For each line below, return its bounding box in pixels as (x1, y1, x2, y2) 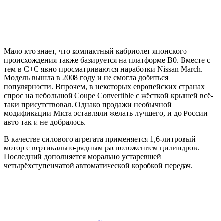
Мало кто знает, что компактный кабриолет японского (4, 47, 187, 56)
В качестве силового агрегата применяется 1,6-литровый (4, 135, 196, 144)
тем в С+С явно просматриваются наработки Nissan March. (4, 65, 203, 74)
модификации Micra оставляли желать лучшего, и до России (4, 109, 208, 118)
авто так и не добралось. (4, 118, 86, 127)
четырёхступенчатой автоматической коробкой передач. (4, 161, 193, 170)
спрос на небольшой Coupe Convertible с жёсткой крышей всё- (4, 91, 213, 100)
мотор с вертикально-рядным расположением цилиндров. (4, 144, 199, 152)
